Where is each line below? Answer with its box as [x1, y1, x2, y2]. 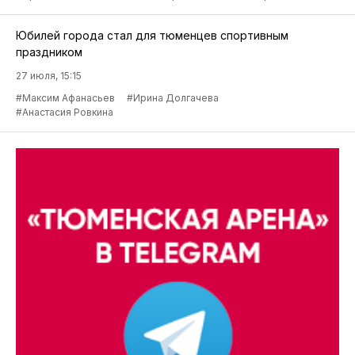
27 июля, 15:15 [16, 70, 82, 82]
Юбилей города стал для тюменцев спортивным [16, 29, 288, 43]
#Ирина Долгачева [127, 92, 219, 105]
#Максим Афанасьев [16, 92, 115, 105]
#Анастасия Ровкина [16, 106, 113, 119]
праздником [16, 45, 82, 59]
